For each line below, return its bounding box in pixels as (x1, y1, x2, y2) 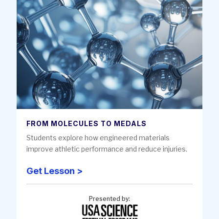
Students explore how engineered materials (26, 133, 170, 142)
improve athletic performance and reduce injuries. (26, 145, 187, 153)
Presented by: (89, 195, 130, 203)
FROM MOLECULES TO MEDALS (26, 119, 147, 128)
